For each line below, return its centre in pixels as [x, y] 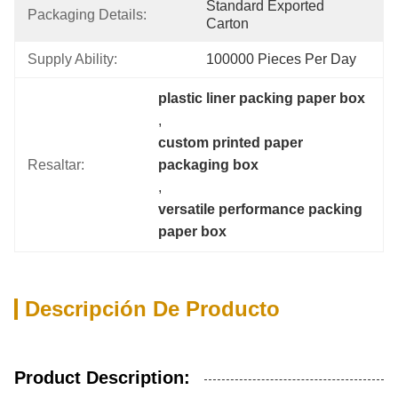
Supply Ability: [72, 59]
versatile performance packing [261, 209]
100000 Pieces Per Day [281, 59]
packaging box [209, 165]
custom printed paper [231, 143]
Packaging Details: [87, 15]
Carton [227, 24]
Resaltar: [56, 165]
